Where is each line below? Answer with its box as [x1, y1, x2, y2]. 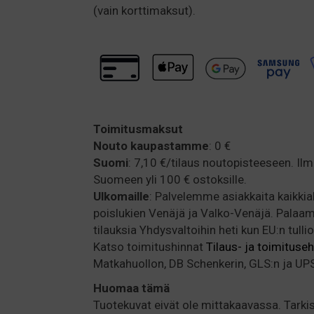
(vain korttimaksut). [93, 4, 196, 18]
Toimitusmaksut [93, 121, 183, 136]
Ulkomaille [93, 189, 149, 203]
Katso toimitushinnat [93, 239, 206, 254]
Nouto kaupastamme [93, 138, 209, 153]
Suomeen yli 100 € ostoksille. [93, 172, 247, 186]
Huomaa [93, 280, 139, 295]
